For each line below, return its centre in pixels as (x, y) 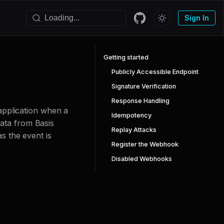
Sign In (197, 18)
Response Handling (140, 101)
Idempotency (131, 115)
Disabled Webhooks (142, 159)
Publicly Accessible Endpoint (155, 72)
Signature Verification (144, 86)
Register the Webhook (145, 144)
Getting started (126, 57)
